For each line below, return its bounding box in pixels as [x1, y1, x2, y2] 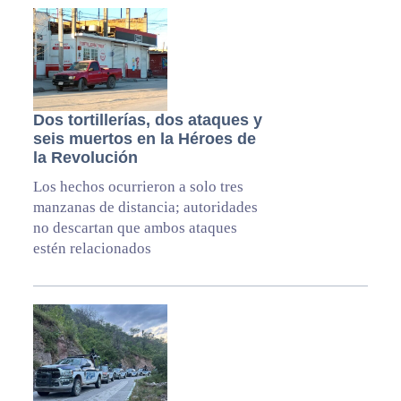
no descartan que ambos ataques [32, 219, 237, 237]
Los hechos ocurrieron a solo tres [32, 178, 243, 196]
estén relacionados [32, 240, 151, 258]
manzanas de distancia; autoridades [32, 199, 258, 217]
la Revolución [32, 149, 138, 167]
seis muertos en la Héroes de [32, 130, 256, 149]
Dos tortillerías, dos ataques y [32, 111, 262, 130]
